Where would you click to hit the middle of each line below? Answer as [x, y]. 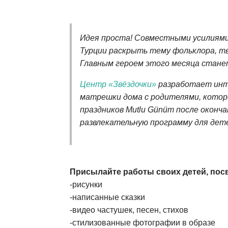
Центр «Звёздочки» [118, 84]
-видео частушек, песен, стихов [130, 210]
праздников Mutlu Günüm [127, 110]
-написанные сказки [108, 197]
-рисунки [87, 185]
